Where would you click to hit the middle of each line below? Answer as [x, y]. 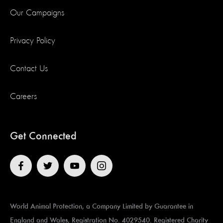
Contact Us [29, 68]
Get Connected [43, 136]
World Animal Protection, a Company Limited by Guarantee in [102, 206]
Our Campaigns [37, 13]
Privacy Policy [33, 41]
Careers [23, 96]
